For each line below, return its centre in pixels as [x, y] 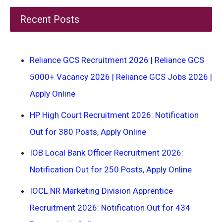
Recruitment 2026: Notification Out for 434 [110, 207]
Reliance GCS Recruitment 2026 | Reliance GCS [117, 60]
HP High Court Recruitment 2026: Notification [114, 115]
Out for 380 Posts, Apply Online [88, 132]
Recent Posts [50, 19]
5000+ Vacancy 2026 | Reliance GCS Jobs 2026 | [121, 77]
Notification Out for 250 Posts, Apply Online [111, 169]
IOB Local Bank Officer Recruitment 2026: [107, 153]
